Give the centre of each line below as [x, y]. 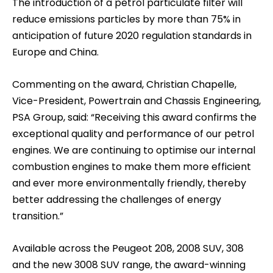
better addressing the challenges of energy [117, 199]
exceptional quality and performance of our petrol [133, 133]
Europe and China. [55, 52]
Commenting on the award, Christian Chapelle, [124, 84]
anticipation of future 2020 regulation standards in [132, 35]
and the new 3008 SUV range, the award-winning [129, 264]
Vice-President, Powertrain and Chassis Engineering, [136, 101]
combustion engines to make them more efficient [132, 166]
